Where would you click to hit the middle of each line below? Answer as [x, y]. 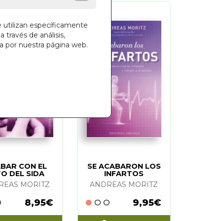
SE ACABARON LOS [124, 166]
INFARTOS [124, 173]
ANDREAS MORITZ [124, 184]
